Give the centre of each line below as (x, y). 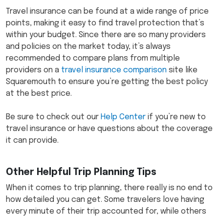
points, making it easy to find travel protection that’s (105, 23)
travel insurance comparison (114, 70)
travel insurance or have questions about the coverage (109, 129)
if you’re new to (176, 117)
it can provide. (33, 141)
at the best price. (40, 94)
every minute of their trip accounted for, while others (106, 212)
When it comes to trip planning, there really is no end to (109, 188)
